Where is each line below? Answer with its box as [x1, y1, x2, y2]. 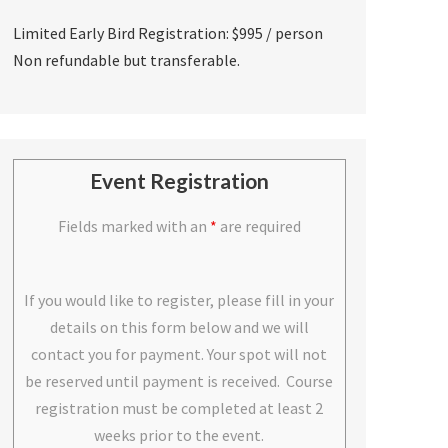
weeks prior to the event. [94, 425, 265, 446]
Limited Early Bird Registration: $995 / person [12, 23, 323, 44]
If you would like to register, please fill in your [24, 290, 335, 311]
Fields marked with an [57, 216, 210, 237]
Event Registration [89, 168, 269, 194]
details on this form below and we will [49, 317, 309, 338]
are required [216, 216, 301, 237]
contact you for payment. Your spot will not [31, 344, 328, 365]
